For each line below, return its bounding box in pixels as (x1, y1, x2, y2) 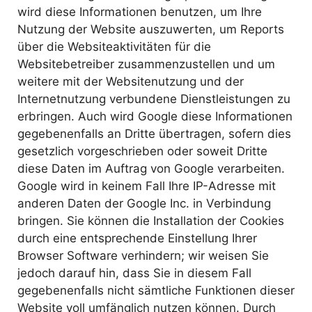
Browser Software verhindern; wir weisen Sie (17, 248, 269, 263)
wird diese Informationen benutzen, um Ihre (17, 4, 262, 19)
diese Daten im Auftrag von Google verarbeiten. (17, 161, 285, 175)
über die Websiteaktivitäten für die (17, 39, 211, 54)
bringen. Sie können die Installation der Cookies (17, 213, 284, 228)
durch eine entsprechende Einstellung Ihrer (17, 231, 257, 245)
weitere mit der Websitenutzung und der (17, 74, 244, 88)
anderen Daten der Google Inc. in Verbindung (17, 196, 271, 210)
